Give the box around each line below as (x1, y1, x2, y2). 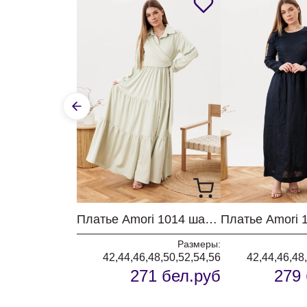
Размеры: (177, 238, 221, 249)
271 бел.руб (130, 267, 221, 285)
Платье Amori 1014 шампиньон (205, 212, 217, 226)
